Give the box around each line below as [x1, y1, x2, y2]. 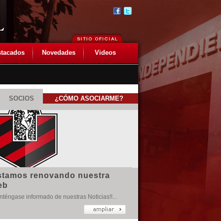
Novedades [41, 49, 75, 56]
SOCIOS [8, 94, 34, 102]
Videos [94, 49, 116, 56]
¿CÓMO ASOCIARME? [54, 94, 123, 102]
